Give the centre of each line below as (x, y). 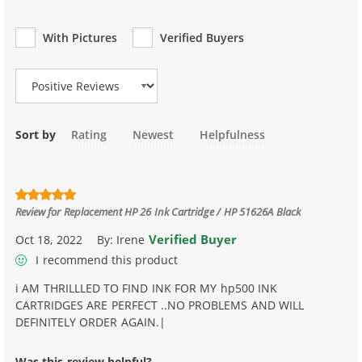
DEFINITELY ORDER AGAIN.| (90, 322)
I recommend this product (105, 259)
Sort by (36, 134)
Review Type (51, 52)
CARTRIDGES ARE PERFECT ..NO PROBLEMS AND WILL (160, 305)
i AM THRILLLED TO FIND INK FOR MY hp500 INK (147, 288)
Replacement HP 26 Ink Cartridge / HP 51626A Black (182, 212)
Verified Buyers (202, 37)
